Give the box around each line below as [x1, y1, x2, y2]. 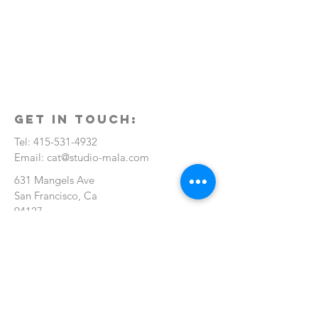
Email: [14, 150, 47, 164]
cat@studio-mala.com [47, 150, 149, 164]
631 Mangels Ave [14, 173, 94, 187]
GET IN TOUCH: [14, 111, 138, 127]
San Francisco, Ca [14, 189, 97, 202]
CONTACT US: [14, 239, 125, 255]
